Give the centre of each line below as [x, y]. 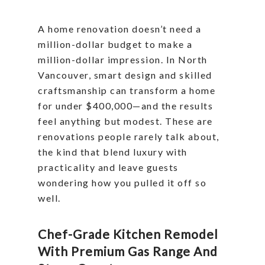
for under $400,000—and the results [125, 106]
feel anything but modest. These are [125, 121]
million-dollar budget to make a [115, 44]
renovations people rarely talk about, [129, 136]
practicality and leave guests [108, 167]
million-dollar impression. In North [123, 59]
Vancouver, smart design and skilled [125, 75]
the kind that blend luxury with [113, 152]
